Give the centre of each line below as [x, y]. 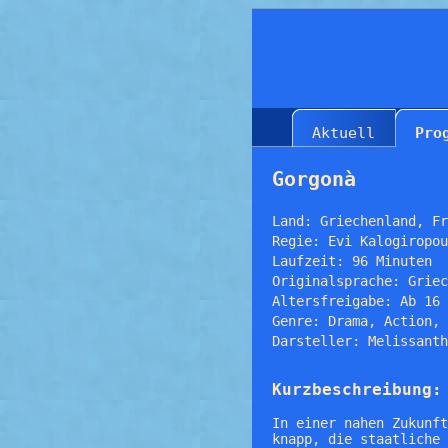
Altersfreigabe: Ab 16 [356, 300]
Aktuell [343, 132]
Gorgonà [314, 178]
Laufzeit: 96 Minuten [352, 260]
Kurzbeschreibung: [357, 390]
